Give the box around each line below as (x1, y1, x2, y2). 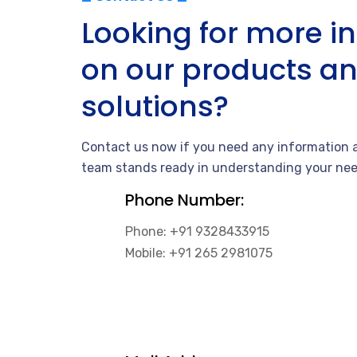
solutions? (81, 85, 229, 127)
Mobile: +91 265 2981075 (125, 245, 273, 261)
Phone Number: (125, 188, 244, 211)
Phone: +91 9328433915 (125, 223, 269, 239)
